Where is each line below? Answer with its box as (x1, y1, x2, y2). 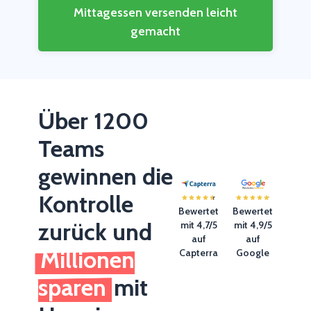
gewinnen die (38, 162, 173, 192)
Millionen (40, 245, 135, 275)
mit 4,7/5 (180, 218, 217, 231)
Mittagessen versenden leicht (74, 5, 237, 21)
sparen (38, 273, 106, 303)
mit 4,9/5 (233, 218, 272, 231)
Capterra (179, 246, 218, 259)
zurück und (38, 217, 152, 247)
